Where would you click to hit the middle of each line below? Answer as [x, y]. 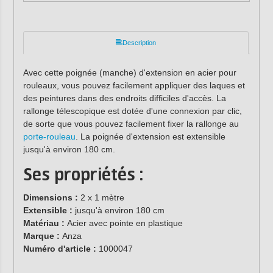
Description [139, 42]
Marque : [42, 236]
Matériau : [45, 223]
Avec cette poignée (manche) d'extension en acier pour [129, 72]
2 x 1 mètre [101, 198]
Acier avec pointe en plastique [125, 223]
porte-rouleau [49, 136]
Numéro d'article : [61, 249]
